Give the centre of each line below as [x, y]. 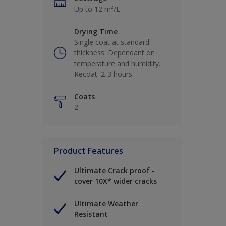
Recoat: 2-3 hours [103, 74]
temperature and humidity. [117, 64]
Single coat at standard [112, 42]
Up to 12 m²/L [97, 9]
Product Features [89, 151]
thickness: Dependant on [115, 53]
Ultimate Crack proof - [115, 171]
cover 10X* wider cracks [116, 181]
